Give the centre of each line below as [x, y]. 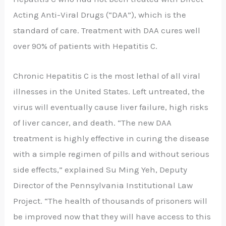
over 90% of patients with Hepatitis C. [86, 46]
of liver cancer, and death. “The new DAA [93, 122]
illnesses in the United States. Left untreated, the [109, 91]
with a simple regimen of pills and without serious [111, 154]
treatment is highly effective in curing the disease [111, 138]
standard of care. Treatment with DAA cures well [107, 31]
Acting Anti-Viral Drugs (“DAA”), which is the [100, 15]
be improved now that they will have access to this [112, 216]
